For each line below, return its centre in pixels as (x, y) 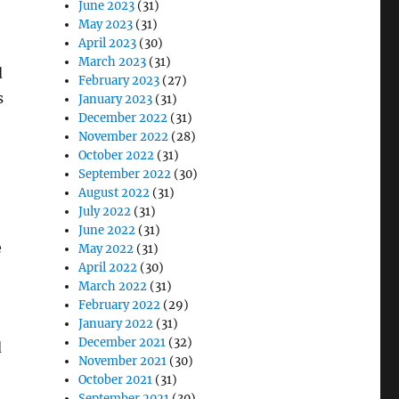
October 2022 (117, 155)
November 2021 (123, 361)
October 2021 (116, 380)
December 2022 (123, 118)
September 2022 (125, 174)
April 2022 (108, 268)
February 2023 (119, 81)
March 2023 (113, 62)
